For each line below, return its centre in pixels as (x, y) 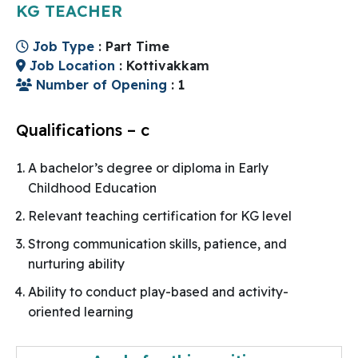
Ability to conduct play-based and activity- (158, 291)
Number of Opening (101, 84)
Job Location (72, 65)
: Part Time (134, 46)
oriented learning (81, 311)
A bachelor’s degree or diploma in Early (148, 167)
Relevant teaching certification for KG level (160, 215)
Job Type (64, 46)
